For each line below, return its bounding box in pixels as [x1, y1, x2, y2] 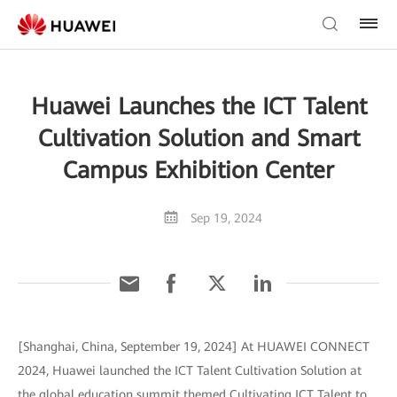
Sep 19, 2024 [191, 211, 262, 225]
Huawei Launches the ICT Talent [30, 93, 367, 120]
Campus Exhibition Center [63, 157, 334, 183]
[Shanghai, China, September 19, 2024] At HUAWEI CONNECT [18, 339, 370, 354]
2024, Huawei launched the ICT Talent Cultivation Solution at [18, 363, 362, 378]
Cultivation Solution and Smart [37, 125, 360, 152]
